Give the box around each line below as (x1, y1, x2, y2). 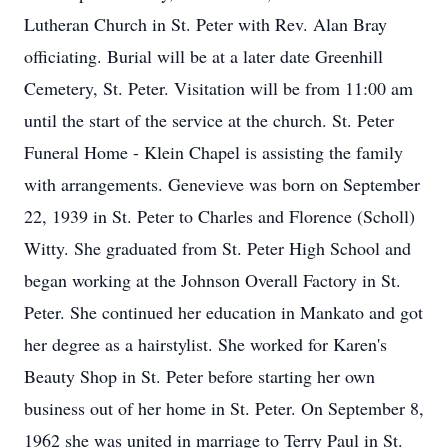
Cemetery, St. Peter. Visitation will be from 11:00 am (24, 76, 413, 100)
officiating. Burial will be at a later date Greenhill (24, 44, 383, 68)
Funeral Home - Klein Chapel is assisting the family (24, 140, 403, 164)
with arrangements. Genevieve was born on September (24, 172, 420, 196)
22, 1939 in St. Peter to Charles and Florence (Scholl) (24, 204, 415, 228)
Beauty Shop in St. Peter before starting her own (24, 364, 375, 388)
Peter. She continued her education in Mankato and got (24, 300, 423, 324)
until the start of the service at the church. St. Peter (24, 108, 394, 132)
